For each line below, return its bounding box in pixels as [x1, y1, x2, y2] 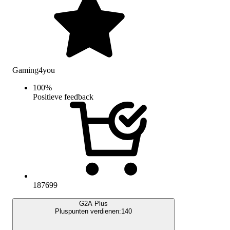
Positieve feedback [33, 92, 93, 101]
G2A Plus [79, 199, 108, 207]
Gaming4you [12, 65, 55, 74]
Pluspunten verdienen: [55, 207, 121, 215]
